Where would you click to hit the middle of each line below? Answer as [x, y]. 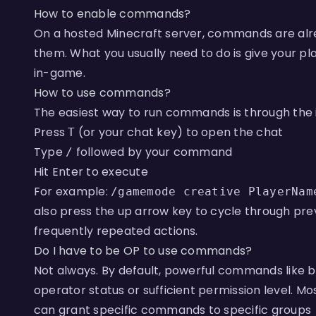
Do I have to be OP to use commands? [143, 251]
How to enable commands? [113, 14]
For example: [73, 192]
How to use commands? [102, 93]
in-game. [60, 73]
